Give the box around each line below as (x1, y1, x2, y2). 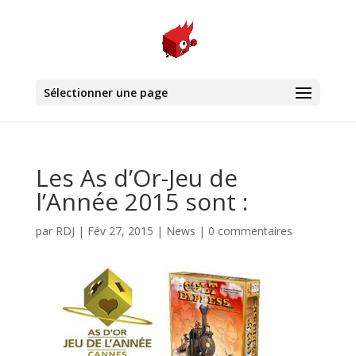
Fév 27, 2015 (87, 223, 153, 238)
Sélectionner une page (43, 85, 168, 100)
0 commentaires (207, 223, 292, 238)
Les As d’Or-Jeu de (35, 161, 238, 194)
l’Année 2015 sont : (35, 185, 248, 218)
